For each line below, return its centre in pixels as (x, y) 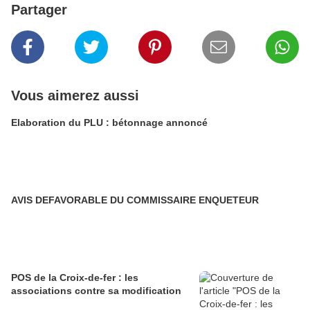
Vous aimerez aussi (75, 95)
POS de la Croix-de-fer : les (75, 277)
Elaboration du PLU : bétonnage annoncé (109, 122)
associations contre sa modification (96, 291)
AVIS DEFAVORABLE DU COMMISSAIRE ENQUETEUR (135, 200)
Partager (39, 10)
